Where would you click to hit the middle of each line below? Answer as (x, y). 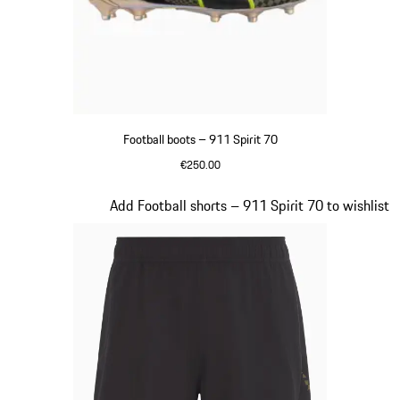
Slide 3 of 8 (44, 204)
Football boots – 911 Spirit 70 (200, 139)
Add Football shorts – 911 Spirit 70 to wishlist (250, 205)
